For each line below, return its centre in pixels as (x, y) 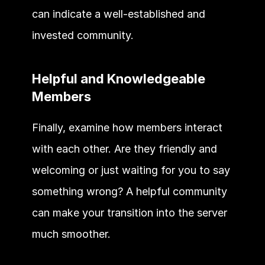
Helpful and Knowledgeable (118, 78)
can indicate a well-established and (118, 14)
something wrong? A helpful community (129, 191)
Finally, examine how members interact (127, 127)
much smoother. (72, 234)
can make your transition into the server (129, 212)
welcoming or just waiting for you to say (131, 170)
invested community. (84, 35)
